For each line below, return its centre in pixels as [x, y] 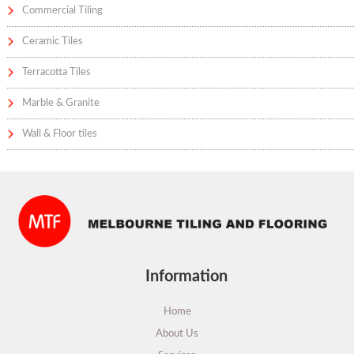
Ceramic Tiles [53, 42]
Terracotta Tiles [57, 73]
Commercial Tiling [63, 11]
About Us [177, 334]
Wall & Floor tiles [60, 134]
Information [186, 276]
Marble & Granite [61, 104]
